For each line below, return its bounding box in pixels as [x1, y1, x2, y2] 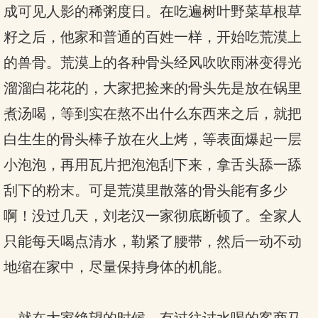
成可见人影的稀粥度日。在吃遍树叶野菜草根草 [4, 4, 302, 19]
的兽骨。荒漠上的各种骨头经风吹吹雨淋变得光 [4, 55, 302, 70]
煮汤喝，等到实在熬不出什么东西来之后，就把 [4, 106, 302, 121]
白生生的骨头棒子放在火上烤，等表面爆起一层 [4, 131, 302, 147]
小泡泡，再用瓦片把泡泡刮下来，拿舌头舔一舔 [4, 157, 302, 172]
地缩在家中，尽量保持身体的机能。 [4, 259, 231, 275]
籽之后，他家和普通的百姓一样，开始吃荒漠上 [4, 29, 302, 45]
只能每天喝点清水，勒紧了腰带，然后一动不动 [4, 234, 302, 249]
